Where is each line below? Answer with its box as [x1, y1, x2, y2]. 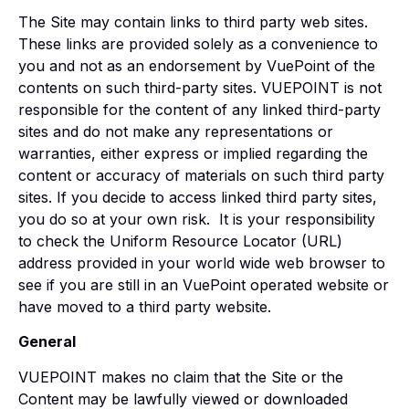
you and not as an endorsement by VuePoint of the [18, 56, 375, 75]
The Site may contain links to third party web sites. [18, 12, 368, 31]
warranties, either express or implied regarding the [18, 143, 368, 163]
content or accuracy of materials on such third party [18, 165, 384, 184]
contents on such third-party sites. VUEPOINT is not [18, 78, 382, 97]
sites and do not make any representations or [18, 121, 333, 141]
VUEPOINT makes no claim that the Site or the [18, 367, 343, 386]
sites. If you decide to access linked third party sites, [18, 187, 377, 206]
